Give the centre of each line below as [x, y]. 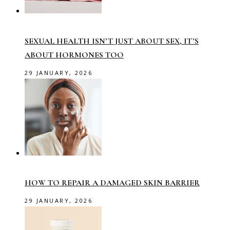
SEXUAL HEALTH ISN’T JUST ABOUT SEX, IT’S [112, 41]
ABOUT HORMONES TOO [74, 55]
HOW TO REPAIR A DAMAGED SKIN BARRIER [112, 183]
